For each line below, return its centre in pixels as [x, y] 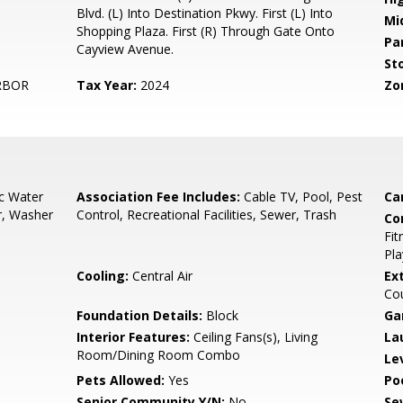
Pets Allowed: [121, 380]
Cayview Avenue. [125, 49]
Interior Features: [134, 337]
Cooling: [103, 276]
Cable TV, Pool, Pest [302, 197]
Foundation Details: [140, 315]
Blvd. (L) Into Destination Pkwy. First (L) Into [205, 13]
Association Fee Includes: [159, 197]
